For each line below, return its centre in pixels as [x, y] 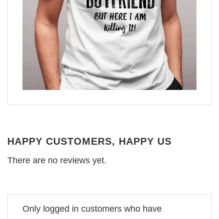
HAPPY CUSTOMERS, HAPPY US [89, 142]
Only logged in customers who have [92, 208]
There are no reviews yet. [57, 161]
